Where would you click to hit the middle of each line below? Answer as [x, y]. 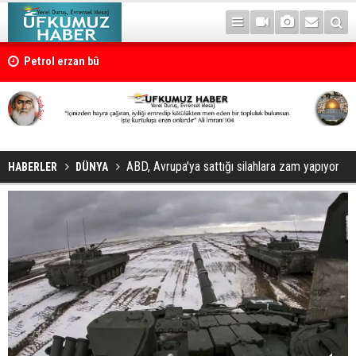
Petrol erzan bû [62, 62]
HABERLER [33, 166]
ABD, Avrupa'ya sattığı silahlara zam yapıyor [233, 166]
